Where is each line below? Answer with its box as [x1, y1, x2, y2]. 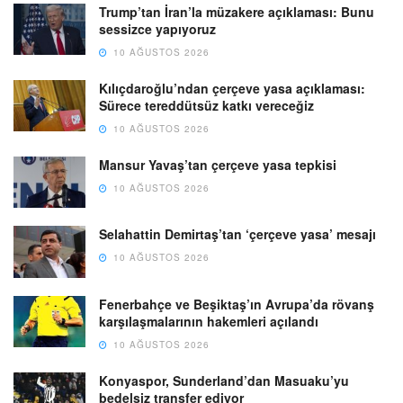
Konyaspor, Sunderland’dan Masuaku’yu [99, 371, 349, 390]
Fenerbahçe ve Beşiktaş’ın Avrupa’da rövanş [99, 294, 374, 313]
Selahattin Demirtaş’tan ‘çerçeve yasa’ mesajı [99, 225, 376, 244]
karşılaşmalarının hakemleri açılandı [99, 311, 318, 330]
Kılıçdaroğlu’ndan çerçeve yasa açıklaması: [99, 79, 365, 98]
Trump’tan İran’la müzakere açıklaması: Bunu [99, 3, 374, 22]
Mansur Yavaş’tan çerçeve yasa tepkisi [99, 156, 336, 175]
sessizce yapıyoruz [99, 20, 216, 39]
